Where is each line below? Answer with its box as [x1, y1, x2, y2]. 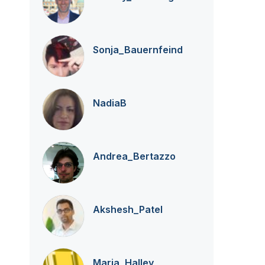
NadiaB [92, 97, 127, 109]
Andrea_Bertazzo [92, 150, 176, 162]
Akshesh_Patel [92, 203, 163, 215]
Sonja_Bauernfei [92, 44, 171, 56]
